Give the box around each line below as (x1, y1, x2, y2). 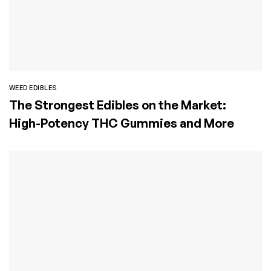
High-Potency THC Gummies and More (9, 115, 234, 131)
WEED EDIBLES (9, 83, 57, 92)
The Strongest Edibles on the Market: (9, 97, 226, 113)
